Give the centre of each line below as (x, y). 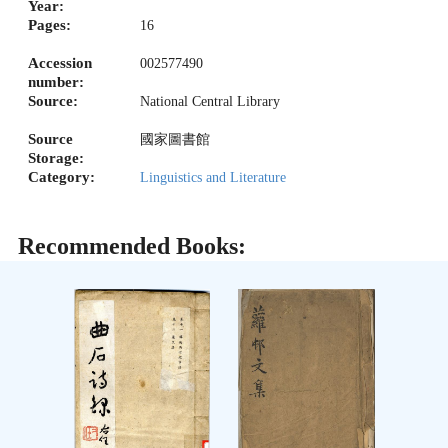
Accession (60, 63)
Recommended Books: (132, 245)
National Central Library (210, 102)
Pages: (49, 25)
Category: (61, 177)
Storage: (56, 158)
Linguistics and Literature (213, 178)
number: (56, 82)
